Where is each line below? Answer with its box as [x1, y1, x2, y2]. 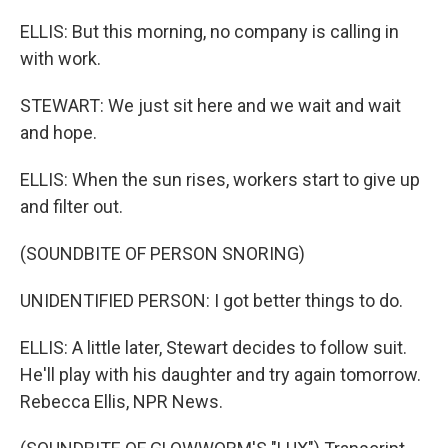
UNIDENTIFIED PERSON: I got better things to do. [20, 290, 403, 311]
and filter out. [20, 196, 123, 217]
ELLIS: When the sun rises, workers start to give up [20, 169, 420, 190]
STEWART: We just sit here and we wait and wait [20, 95, 401, 116]
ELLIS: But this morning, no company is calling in [20, 21, 399, 42]
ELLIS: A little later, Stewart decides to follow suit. [20, 337, 407, 358]
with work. [20, 48, 101, 69]
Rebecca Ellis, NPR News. [20, 391, 223, 412]
